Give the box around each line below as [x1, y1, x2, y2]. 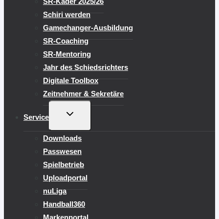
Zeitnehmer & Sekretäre [43, 89, 124, 98]
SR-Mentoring [43, 49, 91, 58]
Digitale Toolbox [43, 76, 98, 85]
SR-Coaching [43, 36, 88, 45]
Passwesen [43, 147, 82, 155]
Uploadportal [43, 173, 88, 182]
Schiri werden [43, 10, 90, 19]
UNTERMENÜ [64, 109, 107, 117]
